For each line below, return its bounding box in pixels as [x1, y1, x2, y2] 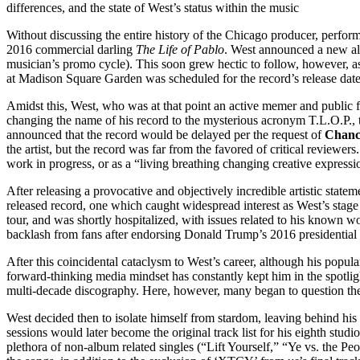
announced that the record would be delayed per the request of [6, 127, 325, 141]
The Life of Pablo [136, 42, 224, 56]
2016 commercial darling [6, 42, 136, 56]
